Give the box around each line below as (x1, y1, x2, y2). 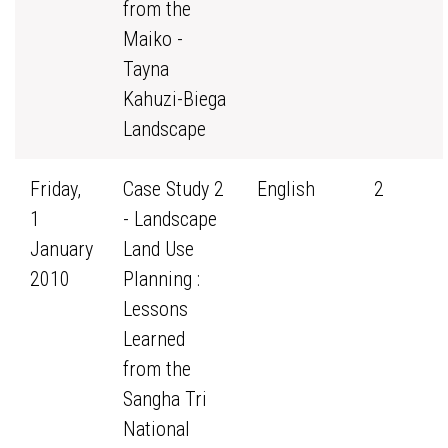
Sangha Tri (123, 387, 207, 411)
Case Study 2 (123, 177, 224, 201)
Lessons (123, 297, 188, 321)
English (257, 177, 315, 201)
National (123, 417, 190, 441)
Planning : (123, 267, 200, 291)
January (30, 237, 93, 261)
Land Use (123, 237, 194, 261)
